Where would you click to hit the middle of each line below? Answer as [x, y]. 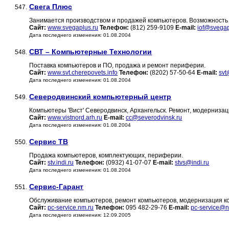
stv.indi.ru [61, 163]
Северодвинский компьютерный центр [100, 97]
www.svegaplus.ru [73, 28]
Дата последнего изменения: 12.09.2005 [80, 215]
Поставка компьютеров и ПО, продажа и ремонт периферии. [118, 66]
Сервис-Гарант [56, 187]
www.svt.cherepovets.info [83, 73]
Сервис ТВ [49, 142]
